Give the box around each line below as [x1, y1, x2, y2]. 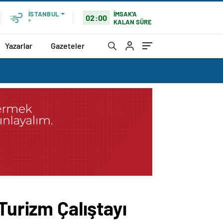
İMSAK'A [113, 9, 137, 18]
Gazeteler [51, 40, 85, 50]
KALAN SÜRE [113, 17, 152, 26]
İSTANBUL [28, 10, 59, 18]
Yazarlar [5, 40, 32, 50]
